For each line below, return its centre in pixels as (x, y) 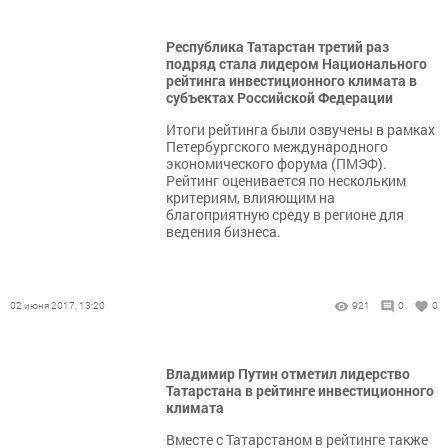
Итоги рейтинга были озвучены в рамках (300, 129)
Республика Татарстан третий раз (277, 46)
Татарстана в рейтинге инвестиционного (300, 390)
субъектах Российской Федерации (279, 97)
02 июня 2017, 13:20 (57, 305)
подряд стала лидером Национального (296, 63)
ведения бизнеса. (223, 231)
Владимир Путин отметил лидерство (288, 373)
